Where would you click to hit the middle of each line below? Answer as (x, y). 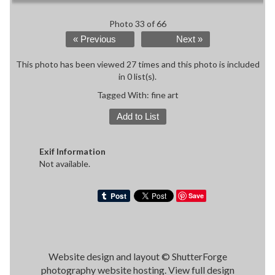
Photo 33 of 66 (137, 24)
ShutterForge (199, 257)
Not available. (65, 164)
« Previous (94, 40)
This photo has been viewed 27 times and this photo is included (137, 64)
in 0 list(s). (137, 77)
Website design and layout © (110, 257)
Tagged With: (124, 95)
